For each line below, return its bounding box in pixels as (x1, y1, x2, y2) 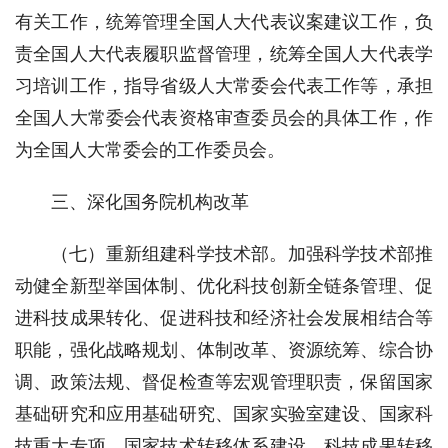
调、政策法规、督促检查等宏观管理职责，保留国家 (15, 371, 433, 392)
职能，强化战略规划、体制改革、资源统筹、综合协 (15, 339, 433, 360)
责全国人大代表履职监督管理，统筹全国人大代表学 (15, 43, 433, 64)
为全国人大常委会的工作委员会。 (15, 139, 285, 160)
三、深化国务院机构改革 (51, 191, 249, 212)
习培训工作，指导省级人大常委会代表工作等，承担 (15, 75, 433, 96)
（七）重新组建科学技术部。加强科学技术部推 (51, 243, 433, 264)
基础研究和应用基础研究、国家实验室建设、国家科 (15, 403, 433, 424)
